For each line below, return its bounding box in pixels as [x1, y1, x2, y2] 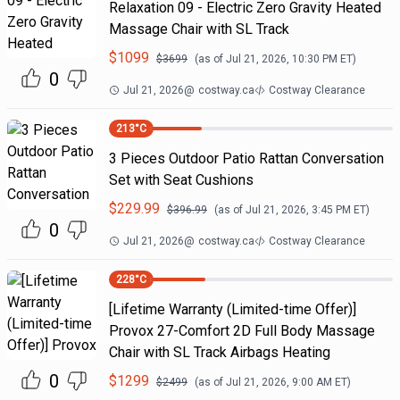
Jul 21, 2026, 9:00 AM [225, 376, 332, 388]
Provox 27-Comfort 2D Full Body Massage [108, 322, 375, 339]
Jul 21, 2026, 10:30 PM [225, 53, 337, 65]
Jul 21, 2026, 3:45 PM [245, 204, 351, 216]
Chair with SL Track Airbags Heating [108, 344, 330, 361]
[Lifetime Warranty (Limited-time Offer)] [108, 301, 356, 318]
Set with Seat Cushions [108, 171, 254, 188]
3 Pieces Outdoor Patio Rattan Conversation [108, 150, 384, 167]
